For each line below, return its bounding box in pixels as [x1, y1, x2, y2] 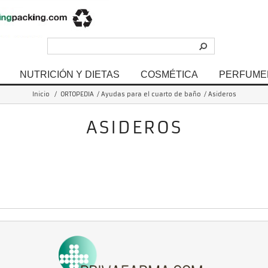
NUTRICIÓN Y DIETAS [20, 69, 120, 80]
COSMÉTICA [141, 69, 198, 80]
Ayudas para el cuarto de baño [100, 90, 201, 98]
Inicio [32, 90, 50, 98]
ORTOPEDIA [60, 90, 94, 98]
